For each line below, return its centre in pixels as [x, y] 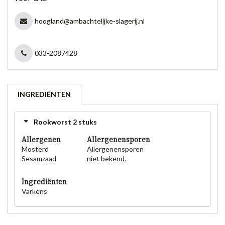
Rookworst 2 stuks [65, 122]
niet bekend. [106, 159]
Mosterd [35, 149]
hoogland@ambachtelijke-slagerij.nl [89, 21]
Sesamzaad [39, 159]
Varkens [34, 191]
